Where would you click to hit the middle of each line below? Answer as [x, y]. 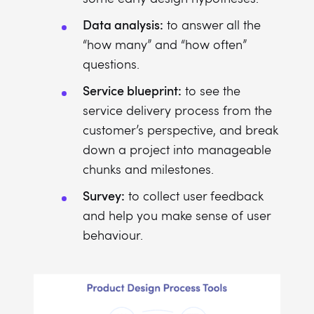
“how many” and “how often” [165, 44]
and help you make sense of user [177, 215]
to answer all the [212, 25]
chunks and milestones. [148, 169]
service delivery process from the [177, 110]
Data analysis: [123, 24]
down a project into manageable [177, 149]
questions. [111, 64]
